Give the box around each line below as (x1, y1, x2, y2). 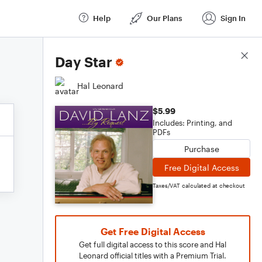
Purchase (184, 143, 219, 154)
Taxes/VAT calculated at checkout (153, 182, 245, 189)
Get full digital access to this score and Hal (79, 240, 226, 249)
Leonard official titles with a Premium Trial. (79, 251, 226, 260)
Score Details (198, 51, 250, 61)
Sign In (220, 13, 246, 23)
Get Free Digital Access (100, 226, 205, 237)
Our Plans (147, 13, 182, 23)
